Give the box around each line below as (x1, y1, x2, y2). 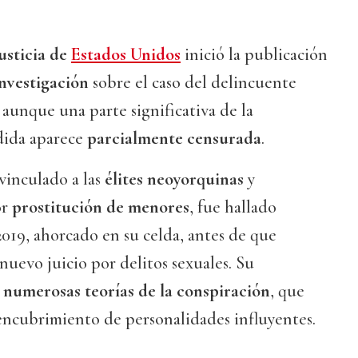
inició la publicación (181, 44, 328, 66)
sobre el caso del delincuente (89, 72, 296, 93)
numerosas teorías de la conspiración (3, 280, 270, 302)
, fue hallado (189, 197, 276, 218)
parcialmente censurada (87, 128, 261, 149)
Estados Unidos (71, 44, 181, 66)
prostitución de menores (12, 197, 189, 218)
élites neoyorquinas (105, 169, 244, 190)
